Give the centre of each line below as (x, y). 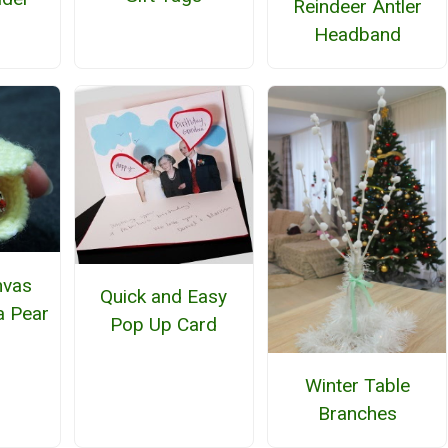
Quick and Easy (164, 297)
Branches (357, 414)
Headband (357, 35)
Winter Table (357, 386)
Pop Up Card (164, 325)
